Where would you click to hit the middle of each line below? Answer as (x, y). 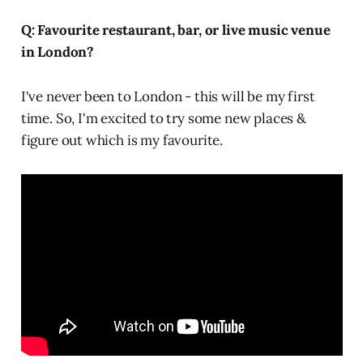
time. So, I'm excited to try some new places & (163, 118)
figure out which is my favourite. (122, 140)
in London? (58, 51)
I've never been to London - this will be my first (168, 96)
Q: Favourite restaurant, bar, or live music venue (175, 30)
